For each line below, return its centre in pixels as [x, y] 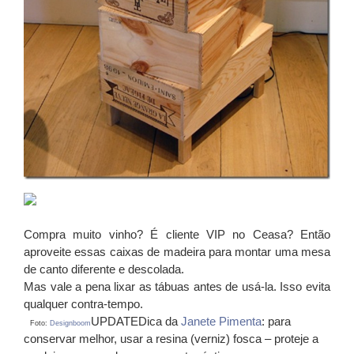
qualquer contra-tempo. [83, 303]
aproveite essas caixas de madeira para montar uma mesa [177, 251]
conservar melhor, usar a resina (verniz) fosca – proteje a [171, 338]
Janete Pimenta [221, 321]
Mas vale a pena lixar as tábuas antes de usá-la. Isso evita [177, 286]
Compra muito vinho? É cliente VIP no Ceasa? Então [177, 234]
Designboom [70, 323]
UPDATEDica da [136, 321]
